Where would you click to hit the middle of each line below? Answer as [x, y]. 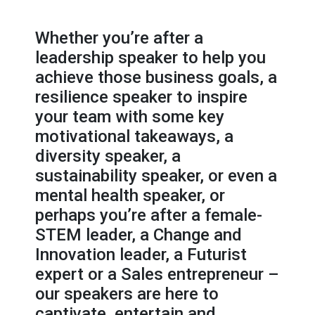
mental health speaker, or [130, 195]
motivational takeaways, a [134, 136]
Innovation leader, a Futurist [141, 254]
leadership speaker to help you [150, 57]
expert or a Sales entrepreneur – [157, 274]
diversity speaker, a [108, 156]
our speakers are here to [127, 294]
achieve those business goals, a [156, 77]
